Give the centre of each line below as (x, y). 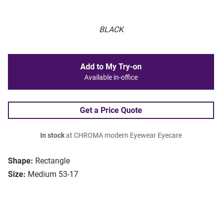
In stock (52, 136)
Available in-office (111, 78)
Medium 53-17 (53, 174)
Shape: (21, 161)
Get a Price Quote (111, 111)
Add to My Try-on (111, 67)
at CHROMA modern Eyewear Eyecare (123, 136)
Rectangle (53, 161)
